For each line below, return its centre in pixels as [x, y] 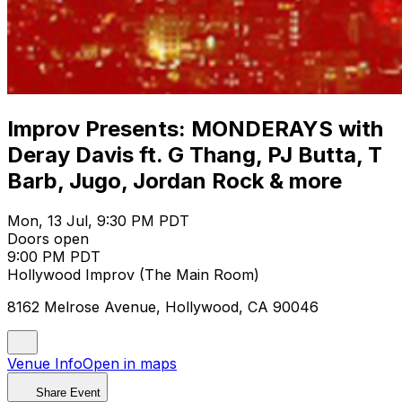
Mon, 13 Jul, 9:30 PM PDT [98, 220]
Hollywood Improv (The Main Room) [133, 274]
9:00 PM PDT [54, 256]
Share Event [68, 392]
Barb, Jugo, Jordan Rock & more [175, 180]
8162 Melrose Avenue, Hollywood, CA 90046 [163, 306]
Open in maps [130, 363]
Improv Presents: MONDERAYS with [195, 128]
